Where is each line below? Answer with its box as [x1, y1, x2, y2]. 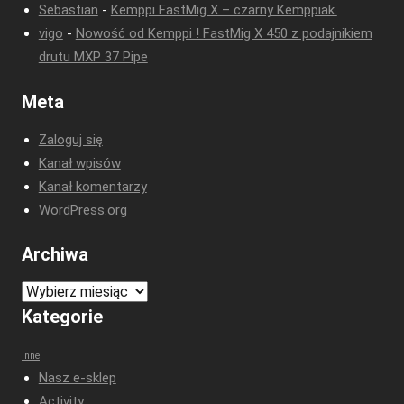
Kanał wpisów [38, 154, 121, 171]
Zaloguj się [38, 131, 103, 148]
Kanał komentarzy [38, 178, 147, 195]
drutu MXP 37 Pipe [38, 49, 148, 66]
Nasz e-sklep [38, 370, 116, 387]
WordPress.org [38, 201, 127, 218]
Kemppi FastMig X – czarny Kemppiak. [110, 2, 337, 19]
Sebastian [38, 2, 98, 19]
